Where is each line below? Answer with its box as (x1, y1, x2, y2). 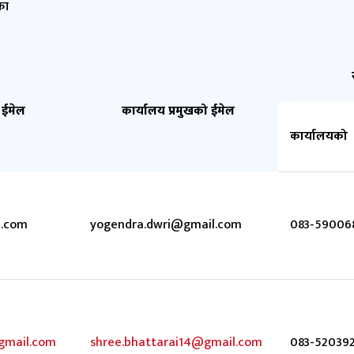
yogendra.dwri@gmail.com (90, 214, 242, 235)
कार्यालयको (290, 126, 348, 147)
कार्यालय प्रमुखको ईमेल (122, 100, 235, 122)
